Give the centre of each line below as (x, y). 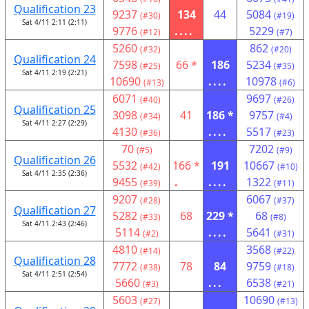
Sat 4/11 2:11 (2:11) (54, 22)
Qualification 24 (54, 59)
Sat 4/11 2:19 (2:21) (54, 72)
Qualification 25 (54, 110)
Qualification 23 (54, 9)
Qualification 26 (54, 160)
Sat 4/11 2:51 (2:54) (54, 274)
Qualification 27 (54, 210)
